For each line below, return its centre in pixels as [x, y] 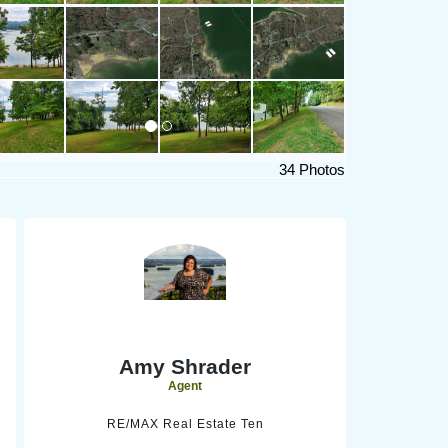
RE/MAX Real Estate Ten [185, 423]
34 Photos [311, 169]
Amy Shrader [185, 366]
